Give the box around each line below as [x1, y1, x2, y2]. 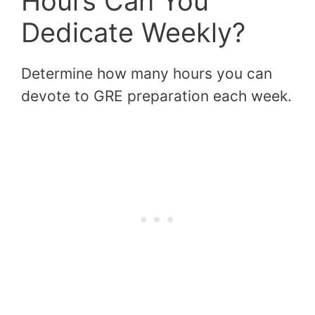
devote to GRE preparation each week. [21, 87, 292, 105]
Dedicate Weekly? [21, 16, 245, 49]
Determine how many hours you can [21, 65, 272, 83]
